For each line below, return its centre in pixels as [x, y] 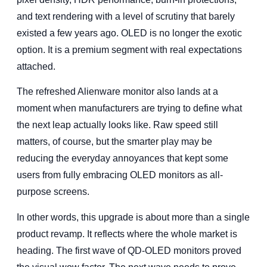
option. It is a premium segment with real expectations [129, 50]
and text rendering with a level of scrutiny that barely [126, 17]
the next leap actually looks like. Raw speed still [117, 125]
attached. [36, 67]
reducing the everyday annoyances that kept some [122, 159]
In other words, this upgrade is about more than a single [133, 217]
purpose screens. [53, 192]
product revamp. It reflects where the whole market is [127, 234]
